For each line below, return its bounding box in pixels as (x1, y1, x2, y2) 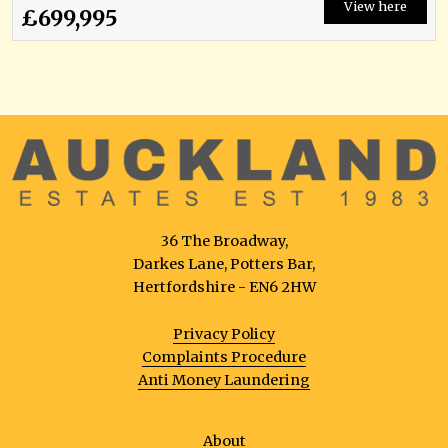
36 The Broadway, (160, 232, 288, 251)
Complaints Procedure (142, 348, 306, 367)
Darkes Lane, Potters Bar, (133, 255, 315, 274)
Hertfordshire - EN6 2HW (132, 278, 316, 297)
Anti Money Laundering (138, 371, 310, 390)
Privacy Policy (173, 325, 275, 344)
